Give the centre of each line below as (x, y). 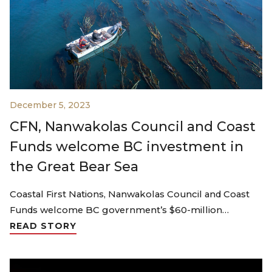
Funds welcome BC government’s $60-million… (119, 210)
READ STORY (43, 226)
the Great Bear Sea (74, 167)
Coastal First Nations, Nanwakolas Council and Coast (130, 195)
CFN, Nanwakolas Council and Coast (133, 127)
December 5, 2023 (50, 105)
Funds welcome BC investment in (127, 147)
